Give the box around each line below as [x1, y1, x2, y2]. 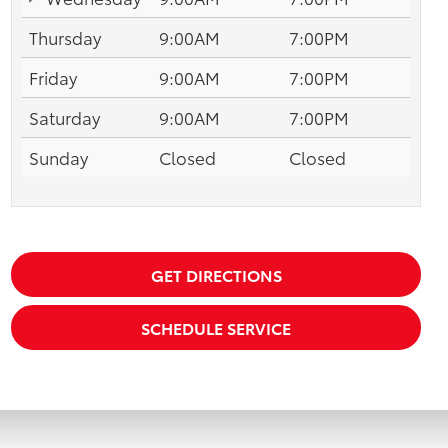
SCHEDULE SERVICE [141, 315, 291, 339]
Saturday [29, 104, 100, 129]
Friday [29, 64, 77, 89]
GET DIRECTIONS [150, 262, 282, 286]
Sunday [29, 144, 88, 169]
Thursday [29, 24, 101, 49]
